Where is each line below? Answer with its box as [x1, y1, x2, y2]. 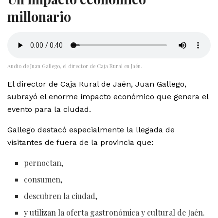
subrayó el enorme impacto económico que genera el [7, 91, 208, 101]
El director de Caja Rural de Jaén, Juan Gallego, [7, 79, 186, 89]
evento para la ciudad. [7, 104, 91, 114]
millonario [7, 8, 71, 26]
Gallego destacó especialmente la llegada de [7, 125, 175, 134]
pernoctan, [24, 157, 64, 168]
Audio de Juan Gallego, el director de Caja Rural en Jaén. [7, 62, 142, 70]
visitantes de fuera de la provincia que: [7, 137, 153, 147]
